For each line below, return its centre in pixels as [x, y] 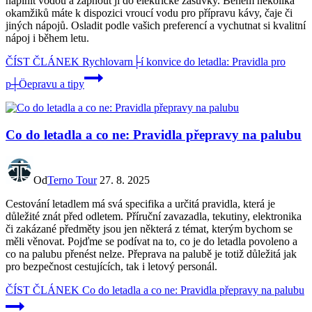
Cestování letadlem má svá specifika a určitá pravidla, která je [140, 203]
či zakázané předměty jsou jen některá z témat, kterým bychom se [149, 228]
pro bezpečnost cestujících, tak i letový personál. [111, 266]
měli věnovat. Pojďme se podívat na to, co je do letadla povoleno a [151, 241]
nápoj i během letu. [47, 38]
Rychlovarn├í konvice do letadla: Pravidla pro [182, 62]
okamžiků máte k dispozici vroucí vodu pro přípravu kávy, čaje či [149, 13]
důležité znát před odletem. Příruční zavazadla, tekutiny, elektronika [154, 216]
